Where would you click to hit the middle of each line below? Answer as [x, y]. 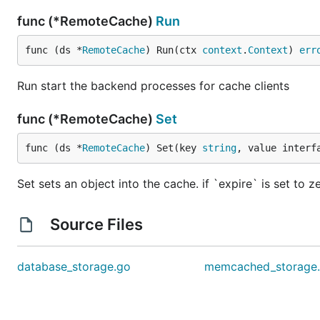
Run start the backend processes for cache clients [153, 86]
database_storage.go [74, 266]
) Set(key [174, 148]
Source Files [96, 224]
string [219, 148]
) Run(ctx [174, 50]
